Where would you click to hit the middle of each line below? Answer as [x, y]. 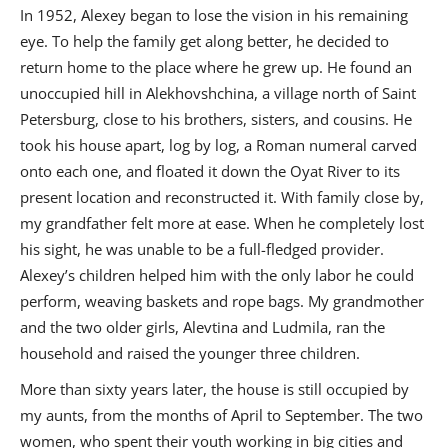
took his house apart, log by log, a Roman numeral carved [218, 145]
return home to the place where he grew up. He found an [216, 67]
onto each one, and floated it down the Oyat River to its [210, 171]
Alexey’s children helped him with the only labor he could [217, 275]
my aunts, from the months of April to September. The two [221, 415]
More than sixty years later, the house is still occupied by [214, 389]
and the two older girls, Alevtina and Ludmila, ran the [202, 327]
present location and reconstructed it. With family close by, [222, 197]
